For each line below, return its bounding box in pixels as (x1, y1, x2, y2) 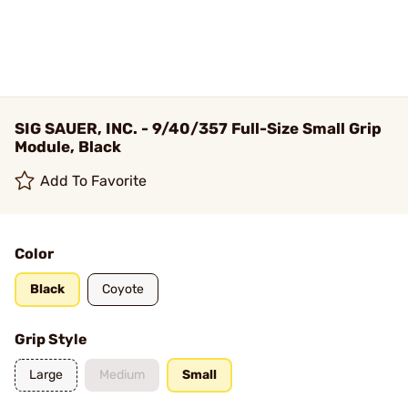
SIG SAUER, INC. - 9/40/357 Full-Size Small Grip (15, 119, 382, 138)
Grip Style (15, 331, 87, 348)
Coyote (102, 281, 144, 297)
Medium (99, 367, 145, 382)
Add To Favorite (40, 172, 148, 189)
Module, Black (15, 138, 121, 156)
